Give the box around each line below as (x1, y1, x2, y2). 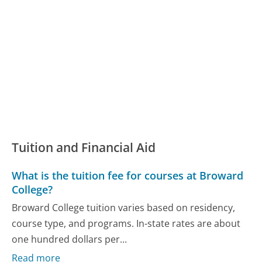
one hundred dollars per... (12, 232, 127, 246)
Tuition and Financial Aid (12, 139, 156, 156)
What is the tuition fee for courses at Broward (12, 168, 244, 182)
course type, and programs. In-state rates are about (12, 216, 241, 230)
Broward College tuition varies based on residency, (12, 201, 236, 214)
